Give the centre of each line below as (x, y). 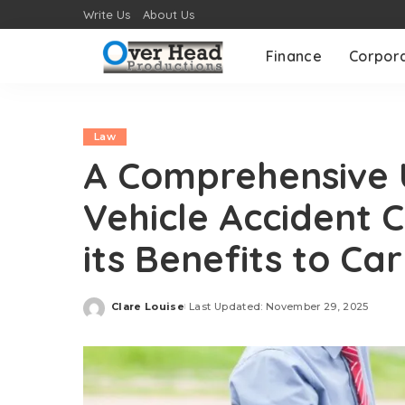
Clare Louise (148, 306)
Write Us (107, 14)
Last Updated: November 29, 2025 (279, 306)
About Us (169, 14)
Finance (294, 56)
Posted (132, 313)
